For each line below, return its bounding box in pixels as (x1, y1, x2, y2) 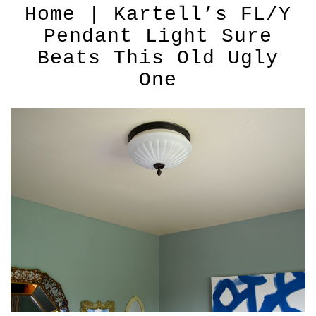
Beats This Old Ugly (37, 47, 279, 69)
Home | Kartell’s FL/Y (25, 3, 291, 25)
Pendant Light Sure (44, 25, 272, 47)
